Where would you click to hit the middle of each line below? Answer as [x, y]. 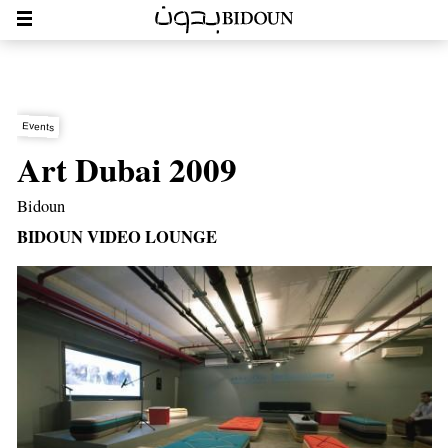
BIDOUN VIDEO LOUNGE [116, 236]
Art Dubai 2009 [126, 169]
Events [37, 126]
